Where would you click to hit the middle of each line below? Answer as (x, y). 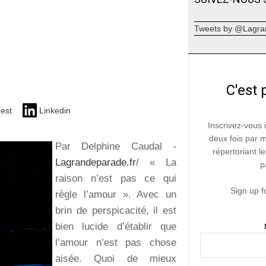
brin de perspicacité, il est (116, 210)
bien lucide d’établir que (116, 226)
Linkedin (55, 111)
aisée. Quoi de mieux (116, 258)
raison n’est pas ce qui (116, 178)
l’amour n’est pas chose (116, 242)
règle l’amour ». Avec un (116, 194)
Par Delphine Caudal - (116, 146)
